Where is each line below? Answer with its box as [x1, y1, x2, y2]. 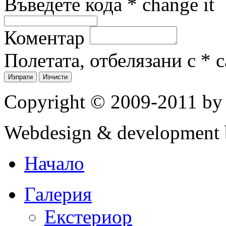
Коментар [4, 26, 85, 48]
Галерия [24, 183, 92, 205]
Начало [24, 152, 84, 174]
